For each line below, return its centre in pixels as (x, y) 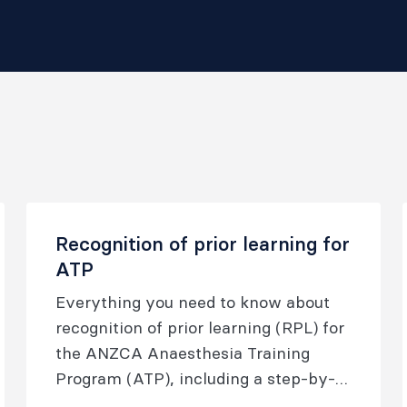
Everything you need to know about (193, 302)
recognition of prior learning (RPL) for (200, 328)
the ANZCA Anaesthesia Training (183, 353)
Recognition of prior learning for (203, 244)
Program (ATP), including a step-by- (196, 378)
